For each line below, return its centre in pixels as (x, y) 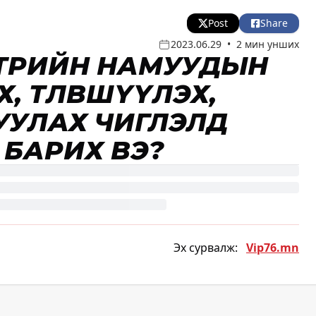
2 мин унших (268, 44)
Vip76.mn (273, 248)
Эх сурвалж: (206, 248)
